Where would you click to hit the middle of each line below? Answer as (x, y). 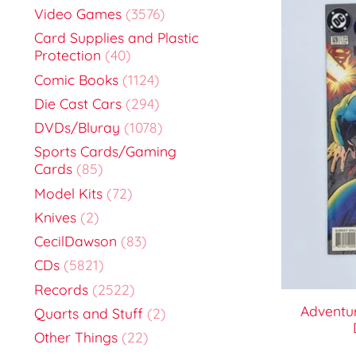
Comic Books (76, 79)
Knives (55, 217)
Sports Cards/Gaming (105, 151)
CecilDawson (75, 241)
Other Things (76, 337)
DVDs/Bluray (77, 128)
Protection (68, 55)
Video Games (78, 14)
